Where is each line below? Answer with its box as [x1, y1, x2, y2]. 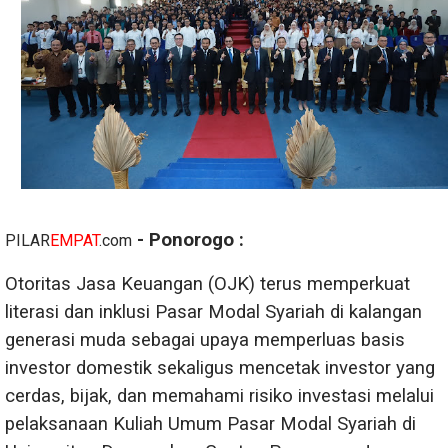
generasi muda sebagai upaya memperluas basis [5, 329, 405, 352]
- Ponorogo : [132, 229, 244, 252]
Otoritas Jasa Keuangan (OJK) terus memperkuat [5, 273, 410, 296]
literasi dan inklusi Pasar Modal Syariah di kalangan [5, 301, 422, 324]
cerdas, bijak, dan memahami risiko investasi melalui [5, 385, 434, 408]
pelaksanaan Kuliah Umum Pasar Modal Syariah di [5, 413, 416, 436]
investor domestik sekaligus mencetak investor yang [5, 357, 435, 380]
